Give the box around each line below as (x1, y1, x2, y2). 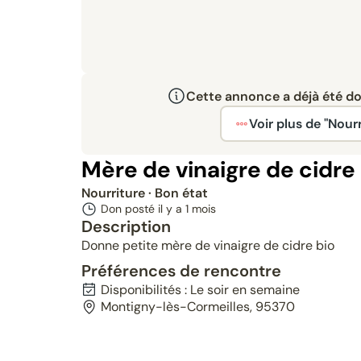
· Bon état (147, 185, 208, 201)
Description (81, 216, 171, 237)
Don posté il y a (100, 201, 185, 216)
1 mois (185, 201, 216, 216)
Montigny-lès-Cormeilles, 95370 (100, 298, 295, 315)
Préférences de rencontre (81, 260, 281, 281)
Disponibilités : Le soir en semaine (100, 281, 300, 298)
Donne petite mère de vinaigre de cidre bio (81, 237, 334, 254)
